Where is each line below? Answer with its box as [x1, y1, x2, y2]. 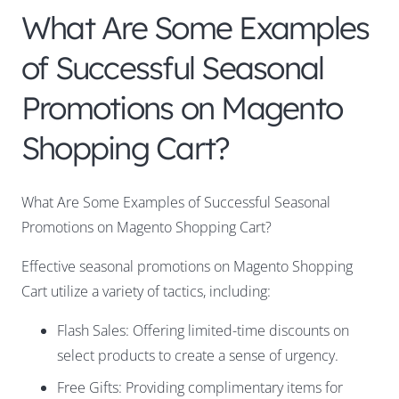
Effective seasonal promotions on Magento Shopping [21, 256, 353, 277]
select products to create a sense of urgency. [57, 346, 338, 366]
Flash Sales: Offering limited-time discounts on [57, 321, 349, 341]
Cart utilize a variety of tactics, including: [21, 281, 271, 302]
